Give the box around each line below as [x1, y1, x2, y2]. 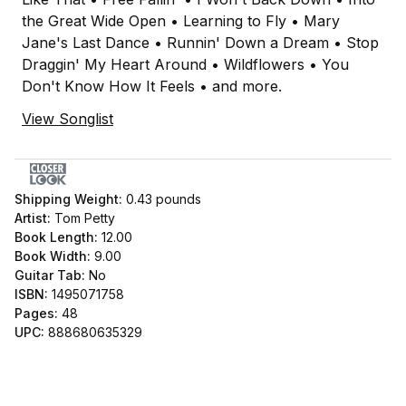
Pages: [14, 305, 62, 322]
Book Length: [14, 229, 101, 246]
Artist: [14, 210, 54, 227]
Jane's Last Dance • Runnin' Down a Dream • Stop [22, 34, 379, 53]
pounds [152, 191, 201, 208]
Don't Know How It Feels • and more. [22, 77, 282, 96]
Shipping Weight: [14, 191, 126, 208]
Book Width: [14, 248, 94, 265]
